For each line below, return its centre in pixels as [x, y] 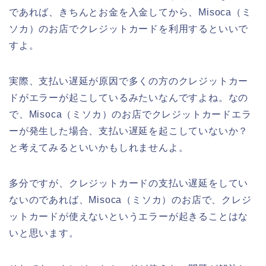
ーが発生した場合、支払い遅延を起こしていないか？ [129, 131]
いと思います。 [44, 233]
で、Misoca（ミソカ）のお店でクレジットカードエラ [130, 114]
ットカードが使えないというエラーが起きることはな [129, 216]
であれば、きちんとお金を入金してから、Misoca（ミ [130, 12]
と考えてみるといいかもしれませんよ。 [99, 147]
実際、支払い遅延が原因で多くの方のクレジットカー [129, 81]
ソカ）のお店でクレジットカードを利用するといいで [129, 28]
